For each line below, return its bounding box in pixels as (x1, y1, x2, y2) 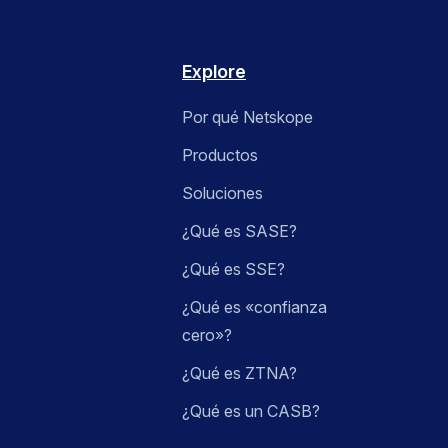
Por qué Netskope (182, 107, 313, 128)
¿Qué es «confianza (182, 297, 327, 318)
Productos (182, 145, 258, 166)
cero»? (182, 325, 232, 346)
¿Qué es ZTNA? (182, 363, 297, 384)
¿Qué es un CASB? (182, 401, 320, 422)
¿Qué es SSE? (182, 259, 285, 280)
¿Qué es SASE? (182, 221, 297, 242)
